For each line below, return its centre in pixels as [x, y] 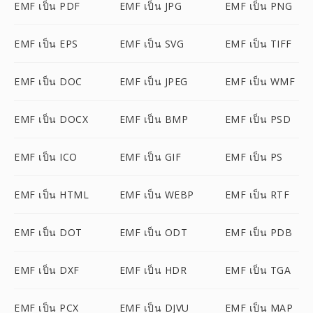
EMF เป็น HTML [51, 195]
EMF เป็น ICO [46, 157]
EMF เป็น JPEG [153, 81]
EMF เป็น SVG [152, 44]
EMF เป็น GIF [150, 157]
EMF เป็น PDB [259, 232]
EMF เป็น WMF [260, 81]
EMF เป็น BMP [154, 119]
